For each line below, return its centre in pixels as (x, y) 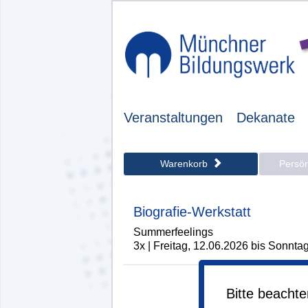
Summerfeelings (173, 232)
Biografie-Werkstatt (192, 211)
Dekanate (266, 117)
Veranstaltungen (173, 117)
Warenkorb (185, 163)
